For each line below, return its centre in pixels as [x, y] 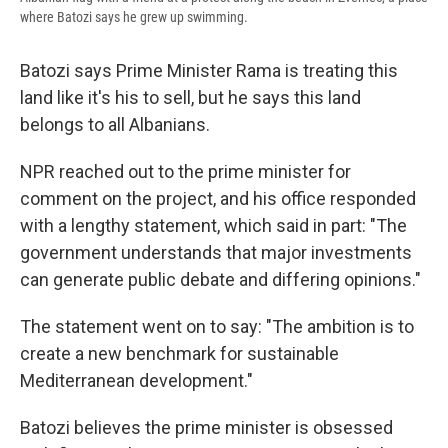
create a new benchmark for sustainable [179, 354]
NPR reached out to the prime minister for [185, 172]
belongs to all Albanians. [115, 125]
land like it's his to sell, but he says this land [190, 98]
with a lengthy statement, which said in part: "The [213, 226]
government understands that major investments [216, 253]
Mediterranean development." [136, 381]
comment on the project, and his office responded [218, 199]
